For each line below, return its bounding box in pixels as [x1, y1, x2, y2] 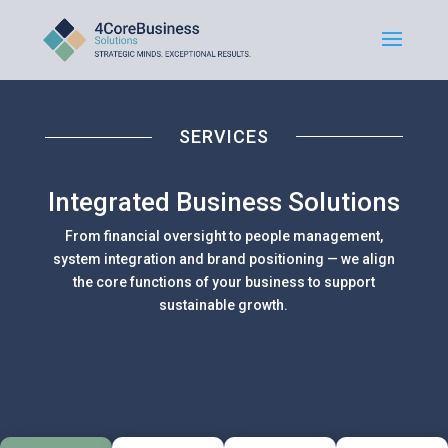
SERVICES [178, 126, 269, 147]
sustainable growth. [159, 297, 289, 313]
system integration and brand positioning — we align [52, 251, 395, 267]
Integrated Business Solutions [47, 187, 400, 217]
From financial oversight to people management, [64, 228, 383, 244]
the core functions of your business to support [72, 274, 375, 290]
